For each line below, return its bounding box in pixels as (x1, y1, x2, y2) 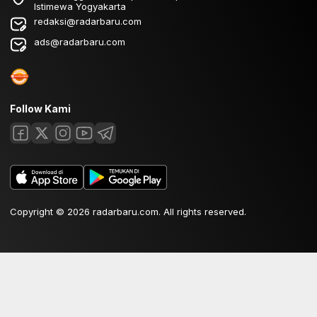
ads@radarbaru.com (34, 35, 125, 47)
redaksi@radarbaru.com (34, 15, 142, 27)
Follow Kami (10, 102, 71, 115)
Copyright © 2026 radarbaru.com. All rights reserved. (10, 205, 246, 217)
